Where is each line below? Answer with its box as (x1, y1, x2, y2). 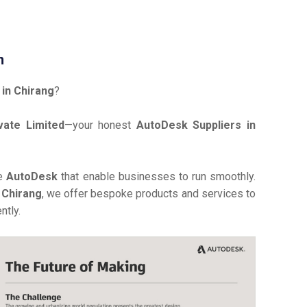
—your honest (64, 119, 136, 132)
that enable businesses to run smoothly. (61, 170, 256, 183)
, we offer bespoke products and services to (41, 187, 256, 200)
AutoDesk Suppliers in (136, 119, 256, 132)
